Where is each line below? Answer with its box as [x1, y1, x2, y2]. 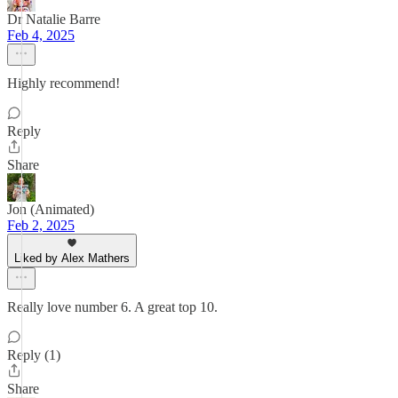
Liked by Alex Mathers [14, 251, 130, 265]
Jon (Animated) [7, 202, 94, 217]
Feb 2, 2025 [7, 218, 75, 233]
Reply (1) [7, 347, 60, 362]
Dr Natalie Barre [7, 12, 100, 27]
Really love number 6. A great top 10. [7, 299, 218, 314]
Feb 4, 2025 [7, 28, 75, 43]
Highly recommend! [7, 76, 120, 91]
